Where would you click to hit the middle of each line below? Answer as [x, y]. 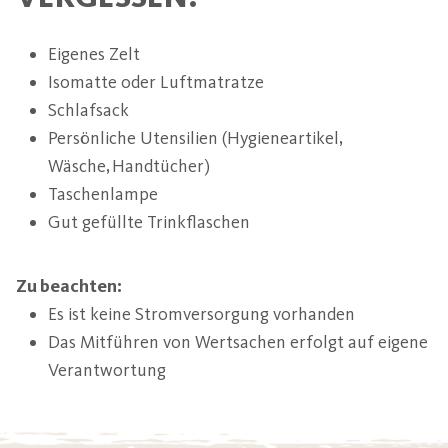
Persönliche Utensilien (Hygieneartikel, [195, 137]
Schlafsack [88, 109]
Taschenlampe [103, 193]
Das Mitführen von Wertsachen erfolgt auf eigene [238, 341]
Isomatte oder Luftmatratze [156, 81]
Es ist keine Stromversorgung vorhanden [201, 313]
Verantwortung [107, 369]
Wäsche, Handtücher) [129, 165]
